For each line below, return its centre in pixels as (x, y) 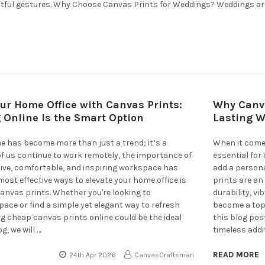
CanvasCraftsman (164, 255)
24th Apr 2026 (93, 255)
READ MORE (236, 254)
